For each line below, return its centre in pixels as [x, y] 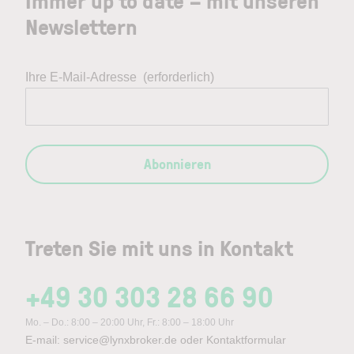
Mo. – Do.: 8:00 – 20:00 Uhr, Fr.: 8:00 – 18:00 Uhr [130, 322]
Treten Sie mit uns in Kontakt [159, 247]
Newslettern [81, 26]
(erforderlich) [179, 77]
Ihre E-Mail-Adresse [81, 77]
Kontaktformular [246, 339]
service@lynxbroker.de [120, 339]
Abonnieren [177, 163]
